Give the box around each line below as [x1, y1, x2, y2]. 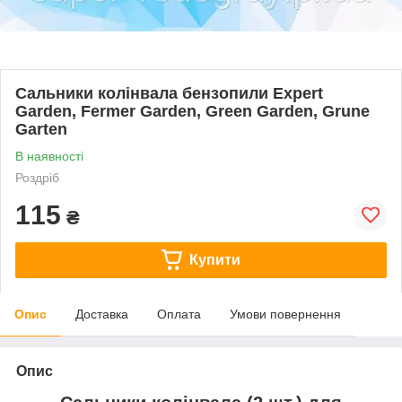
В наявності [15, 148, 83, 163]
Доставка [75, 306, 128, 321]
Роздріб [15, 170, 59, 185]
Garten [15, 119, 67, 138]
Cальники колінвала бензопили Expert [15, 83, 323, 102]
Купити [188, 251, 240, 267]
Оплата [157, 306, 201, 321]
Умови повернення [230, 306, 341, 321]
